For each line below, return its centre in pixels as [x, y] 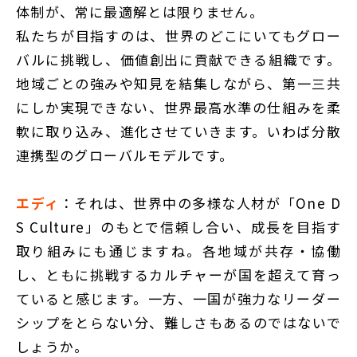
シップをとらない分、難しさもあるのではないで [178, 323]
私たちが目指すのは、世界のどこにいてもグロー [178, 36]
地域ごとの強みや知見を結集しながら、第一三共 [178, 84]
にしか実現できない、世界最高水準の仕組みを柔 [178, 108]
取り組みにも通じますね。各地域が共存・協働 [178, 251]
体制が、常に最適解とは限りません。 [140, 12]
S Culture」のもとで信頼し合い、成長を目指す [178, 227]
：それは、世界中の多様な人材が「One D [200, 203]
